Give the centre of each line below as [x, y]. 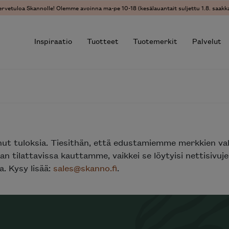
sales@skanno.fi [85, 168]
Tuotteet [102, 41]
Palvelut [207, 41]
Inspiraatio [53, 41]
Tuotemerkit [155, 41]
